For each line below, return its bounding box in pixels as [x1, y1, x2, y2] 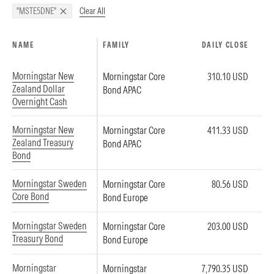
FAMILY [103, 40, 130, 50]
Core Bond [12, 190, 49, 202]
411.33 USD [207, 124, 248, 136]
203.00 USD [207, 220, 248, 232]
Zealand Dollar [12, 83, 65, 95]
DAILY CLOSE [201, 40, 248, 50]
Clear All [80, 5, 105, 17]
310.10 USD [207, 70, 248, 83]
